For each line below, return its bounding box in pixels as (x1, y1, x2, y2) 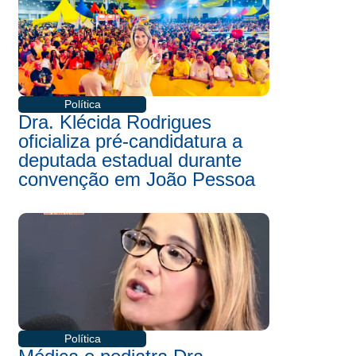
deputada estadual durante (18, 149, 242, 171)
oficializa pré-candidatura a (18, 130, 242, 152)
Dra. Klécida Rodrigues (18, 111, 211, 133)
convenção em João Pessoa (18, 168, 255, 190)
